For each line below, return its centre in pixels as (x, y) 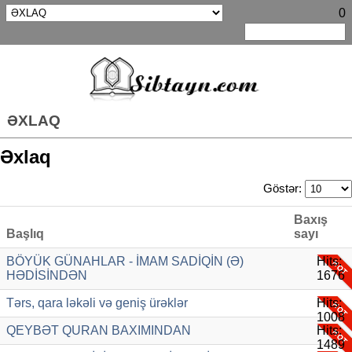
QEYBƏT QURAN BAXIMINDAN (99, 330)
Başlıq (25, 233)
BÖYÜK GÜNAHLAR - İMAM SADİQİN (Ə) (125, 261)
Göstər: (284, 188)
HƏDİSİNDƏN (47, 275)
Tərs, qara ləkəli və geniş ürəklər (97, 302)
